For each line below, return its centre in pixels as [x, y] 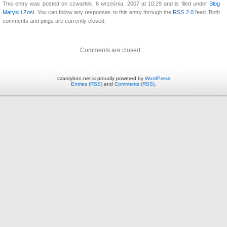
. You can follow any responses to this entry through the [104, 12]
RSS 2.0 [183, 12]
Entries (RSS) [87, 84]
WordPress [157, 78]
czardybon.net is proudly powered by [101, 78]
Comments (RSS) [135, 84]
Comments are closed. [111, 50]
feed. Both [206, 12]
